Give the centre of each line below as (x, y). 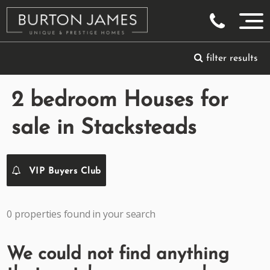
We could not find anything (118, 255)
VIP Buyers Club (63, 171)
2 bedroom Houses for (120, 101)
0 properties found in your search (81, 214)
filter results (231, 58)
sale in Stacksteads (104, 128)
